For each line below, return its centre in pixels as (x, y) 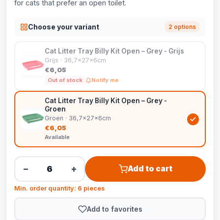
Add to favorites (114, 209)
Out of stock (65, 80)
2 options (182, 27)
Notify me (105, 80)
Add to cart (150, 169)
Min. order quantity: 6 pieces (59, 188)
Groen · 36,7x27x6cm (78, 118)
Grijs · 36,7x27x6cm (75, 60)
